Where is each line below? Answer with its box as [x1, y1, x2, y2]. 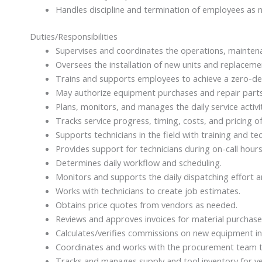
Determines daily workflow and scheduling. [55, 156, 222, 168]
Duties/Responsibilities [30, 30, 118, 42]
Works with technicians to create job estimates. [55, 184, 240, 196]
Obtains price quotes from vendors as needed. [55, 198, 237, 211]
